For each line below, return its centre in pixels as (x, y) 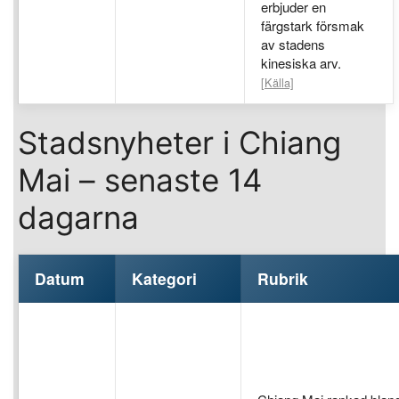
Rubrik (283, 279)
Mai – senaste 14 (140, 180)
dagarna (78, 218)
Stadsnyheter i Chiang (179, 143)
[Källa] (277, 82)
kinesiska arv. (301, 62)
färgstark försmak (313, 25)
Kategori (164, 279)
